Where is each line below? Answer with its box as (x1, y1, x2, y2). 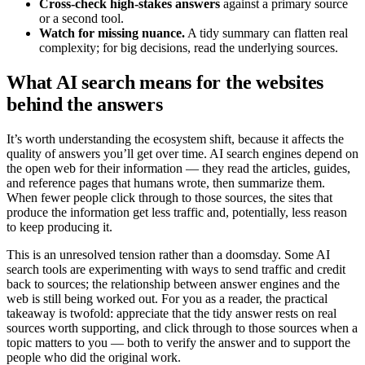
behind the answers (7, 94, 163, 116)
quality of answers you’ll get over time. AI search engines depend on (7, 147, 358, 161)
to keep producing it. (7, 220, 112, 235)
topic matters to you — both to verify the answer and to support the (7, 336, 350, 350)
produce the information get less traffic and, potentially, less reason (7, 205, 347, 220)
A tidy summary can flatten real (185, 26, 348, 41)
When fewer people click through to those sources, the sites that (7, 191, 332, 205)
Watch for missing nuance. (39, 26, 185, 41)
